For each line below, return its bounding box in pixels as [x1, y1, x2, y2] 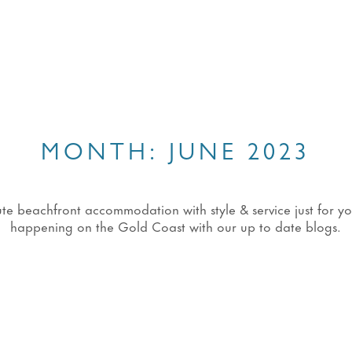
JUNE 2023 [169, 143, 311, 167]
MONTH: [41, 143, 170, 167]
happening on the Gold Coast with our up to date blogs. [10, 215, 342, 236]
